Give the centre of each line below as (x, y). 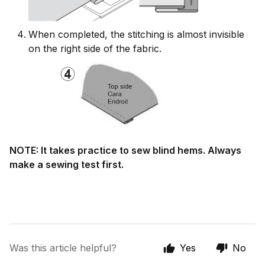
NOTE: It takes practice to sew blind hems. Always (125, 151)
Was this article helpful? (63, 248)
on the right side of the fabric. (95, 48)
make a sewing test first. (67, 165)
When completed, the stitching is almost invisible (136, 34)
